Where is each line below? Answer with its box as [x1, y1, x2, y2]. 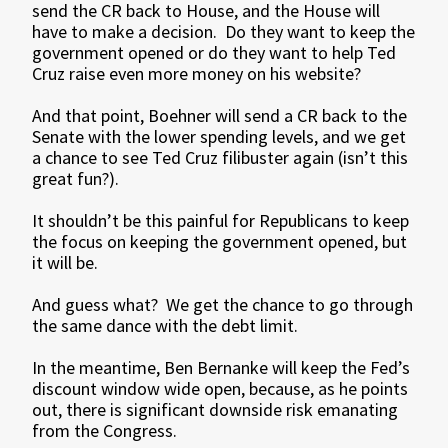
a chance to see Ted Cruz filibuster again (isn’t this [32, 146, 409, 169]
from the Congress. [32, 419, 178, 442]
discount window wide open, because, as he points [32, 377, 409, 400]
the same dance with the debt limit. [32, 314, 299, 337]
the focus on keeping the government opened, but [32, 230, 408, 253]
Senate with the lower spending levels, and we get [32, 125, 407, 148]
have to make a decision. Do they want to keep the [32, 20, 416, 43]
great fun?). [32, 167, 120, 190]
